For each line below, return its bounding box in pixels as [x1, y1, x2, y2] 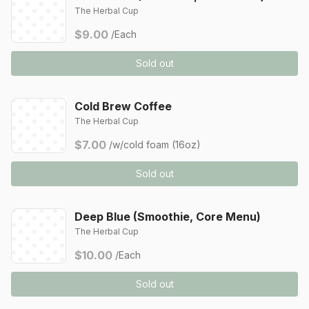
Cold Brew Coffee [74, 99, 172, 113]
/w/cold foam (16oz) [109, 139, 201, 150]
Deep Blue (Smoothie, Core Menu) [74, 210, 261, 223]
